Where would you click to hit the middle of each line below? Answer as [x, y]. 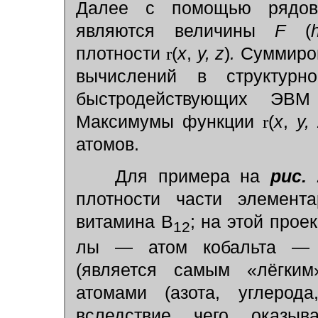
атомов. [108, 144]
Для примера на [177, 176]
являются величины [176, 31]
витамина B [125, 221]
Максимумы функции [169, 121]
